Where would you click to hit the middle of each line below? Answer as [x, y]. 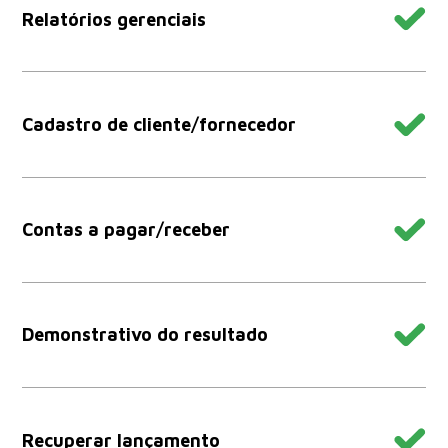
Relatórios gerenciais [114, 19]
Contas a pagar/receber [126, 230]
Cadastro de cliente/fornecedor [159, 125]
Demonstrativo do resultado [145, 335]
